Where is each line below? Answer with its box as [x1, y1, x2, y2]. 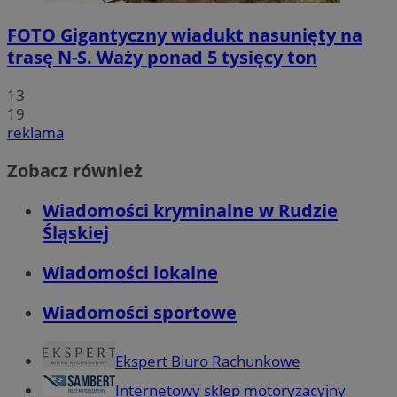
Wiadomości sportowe [43, 300, 237, 325]
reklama [7, 121, 64, 143]
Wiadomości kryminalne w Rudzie [43, 198, 338, 223]
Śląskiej [43, 221, 109, 245]
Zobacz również [7, 158, 143, 183]
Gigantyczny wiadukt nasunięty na [56, 22, 362, 47]
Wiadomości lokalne [43, 261, 218, 285]
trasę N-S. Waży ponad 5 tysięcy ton [7, 44, 317, 69]
